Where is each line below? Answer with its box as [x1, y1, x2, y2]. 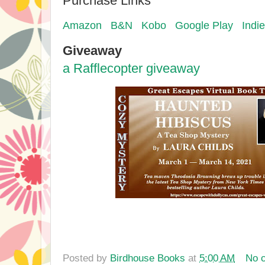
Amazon [63, 19, 102, 31]
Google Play [175, 19, 236, 31]
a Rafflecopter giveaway [63, 60, 200, 76]
